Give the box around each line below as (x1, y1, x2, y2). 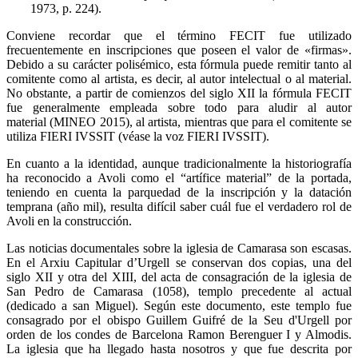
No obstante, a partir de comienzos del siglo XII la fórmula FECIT (6, 86, 352, 101)
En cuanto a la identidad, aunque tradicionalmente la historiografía (6, 157, 352, 171)
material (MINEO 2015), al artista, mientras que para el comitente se (6, 115, 352, 129)
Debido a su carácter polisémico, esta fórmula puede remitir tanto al (6, 58, 352, 72)
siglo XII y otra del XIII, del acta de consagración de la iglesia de (6, 270, 352, 284)
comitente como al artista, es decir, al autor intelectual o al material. (6, 72, 352, 86)
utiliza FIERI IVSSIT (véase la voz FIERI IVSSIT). (6, 129, 272, 144)
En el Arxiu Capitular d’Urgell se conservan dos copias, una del (6, 256, 352, 270)
